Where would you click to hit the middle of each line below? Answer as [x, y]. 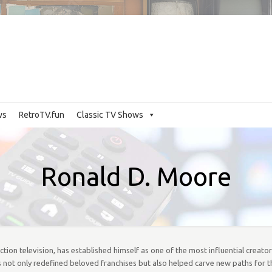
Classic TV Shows [110, 115]
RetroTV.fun [42, 115]
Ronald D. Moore [136, 176]
